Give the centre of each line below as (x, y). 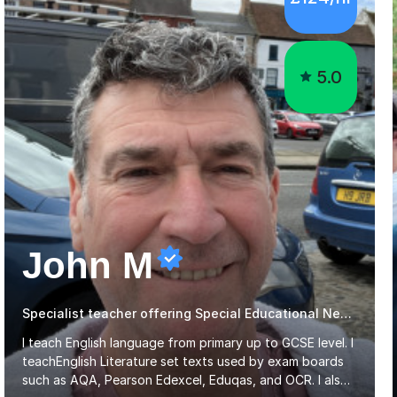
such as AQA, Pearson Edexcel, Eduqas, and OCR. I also (185, 379)
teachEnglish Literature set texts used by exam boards (183, 361)
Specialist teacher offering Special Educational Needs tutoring (346, 313)
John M (88, 265)
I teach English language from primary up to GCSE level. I (188, 342)
